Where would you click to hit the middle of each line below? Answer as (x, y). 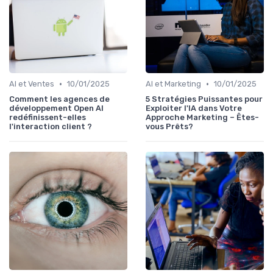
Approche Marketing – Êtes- (202, 118)
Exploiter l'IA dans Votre (194, 108)
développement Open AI (56, 108)
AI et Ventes (32, 84)
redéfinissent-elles (48, 118)
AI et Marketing (173, 84)
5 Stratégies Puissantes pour (204, 99)
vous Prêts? (169, 127)
